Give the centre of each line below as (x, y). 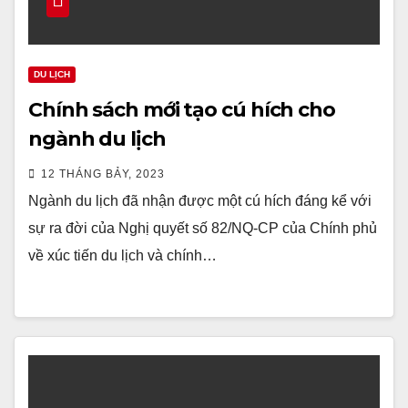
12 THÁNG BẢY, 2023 (103, 174)
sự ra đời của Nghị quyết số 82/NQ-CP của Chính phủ (203, 228)
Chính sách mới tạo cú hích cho (182, 110)
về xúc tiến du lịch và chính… (122, 255)
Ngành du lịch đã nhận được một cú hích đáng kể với (200, 201)
